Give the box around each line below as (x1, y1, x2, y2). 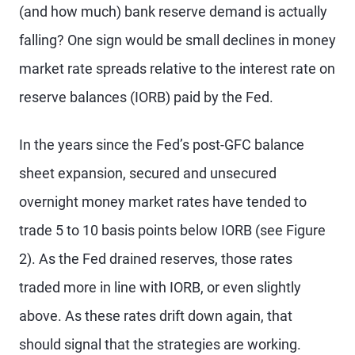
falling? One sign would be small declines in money (19, 32, 336, 48)
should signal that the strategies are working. (19, 336, 301, 353)
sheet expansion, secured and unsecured (19, 165, 277, 181)
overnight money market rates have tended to (19, 193, 307, 210)
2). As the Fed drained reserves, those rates (19, 250, 292, 267)
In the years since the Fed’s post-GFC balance (19, 136, 304, 153)
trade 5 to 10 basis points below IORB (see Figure (19, 222, 326, 239)
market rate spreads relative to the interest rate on (19, 60, 335, 77)
